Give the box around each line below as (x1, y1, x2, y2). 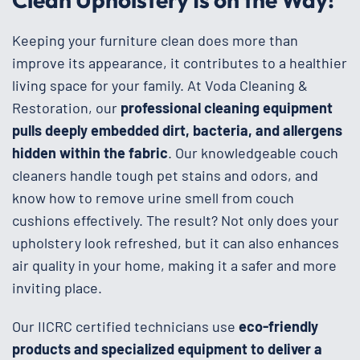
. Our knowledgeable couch (168, 143, 338, 162)
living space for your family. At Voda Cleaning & (12, 76, 308, 94)
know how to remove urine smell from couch (12, 188, 294, 207)
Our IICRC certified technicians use (12, 317, 239, 335)
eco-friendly (239, 317, 318, 335)
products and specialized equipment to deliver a (12, 339, 322, 358)
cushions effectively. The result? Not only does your (12, 211, 339, 229)
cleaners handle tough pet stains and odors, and (12, 166, 318, 184)
